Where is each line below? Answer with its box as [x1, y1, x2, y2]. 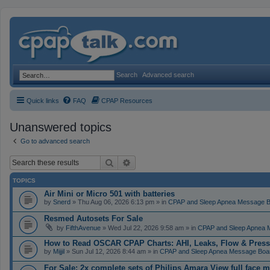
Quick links [27, 97, 59, 104]
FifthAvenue [66, 224, 101, 231]
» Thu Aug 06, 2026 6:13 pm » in [71, 198, 168, 206]
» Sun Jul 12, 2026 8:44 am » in [64, 247, 160, 255]
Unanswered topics [10, 121, 111, 134]
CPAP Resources [101, 97, 152, 104]
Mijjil [53, 247, 64, 255]
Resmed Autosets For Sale [44, 213, 143, 223]
